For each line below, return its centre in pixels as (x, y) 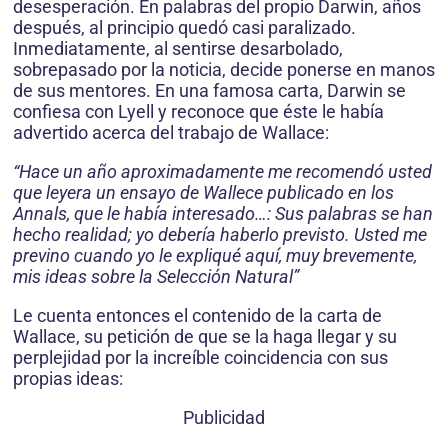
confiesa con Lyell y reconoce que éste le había (198, 111)
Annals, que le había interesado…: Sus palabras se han (223, 213)
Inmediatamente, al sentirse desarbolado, (178, 48)
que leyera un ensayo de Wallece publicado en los (203, 192)
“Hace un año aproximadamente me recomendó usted (222, 171)
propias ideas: (68, 378)
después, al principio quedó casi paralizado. (184, 27)
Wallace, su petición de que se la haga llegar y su (205, 336)
